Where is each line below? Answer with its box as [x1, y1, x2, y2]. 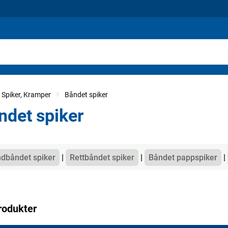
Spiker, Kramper [2, 90, 51, 99]
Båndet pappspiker [149, 152, 217, 162]
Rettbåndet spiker [70, 152, 134, 162]
